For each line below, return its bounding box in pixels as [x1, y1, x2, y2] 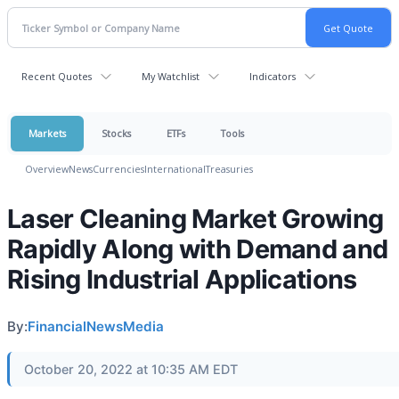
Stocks [102, 126, 131, 140]
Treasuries [206, 162, 253, 175]
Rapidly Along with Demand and [7, 233, 388, 265]
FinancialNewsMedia [28, 318, 164, 335]
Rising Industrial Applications [7, 264, 357, 295]
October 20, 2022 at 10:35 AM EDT [24, 362, 238, 377]
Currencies [93, 162, 144, 175]
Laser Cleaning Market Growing [7, 203, 384, 234]
